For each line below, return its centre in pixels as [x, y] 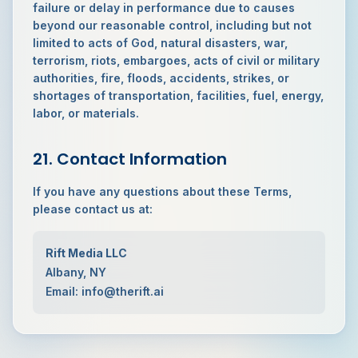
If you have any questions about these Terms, [162, 191]
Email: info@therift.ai [105, 291]
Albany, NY [76, 272]
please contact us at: [93, 209]
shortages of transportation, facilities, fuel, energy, [178, 95]
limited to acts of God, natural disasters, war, [160, 43]
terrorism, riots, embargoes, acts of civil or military [176, 60]
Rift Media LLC [86, 253]
